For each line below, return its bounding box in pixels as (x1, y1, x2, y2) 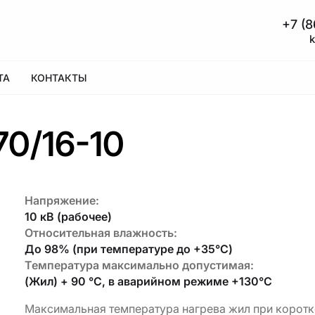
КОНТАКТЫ (18, 72, 72, 84)
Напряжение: (24, 193, 98, 207)
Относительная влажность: (24, 225, 179, 240)
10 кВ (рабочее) (24, 209, 110, 224)
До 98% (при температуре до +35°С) (24, 241, 222, 256)
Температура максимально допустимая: (24, 257, 251, 272)
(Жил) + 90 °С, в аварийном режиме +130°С (24, 274, 261, 288)
